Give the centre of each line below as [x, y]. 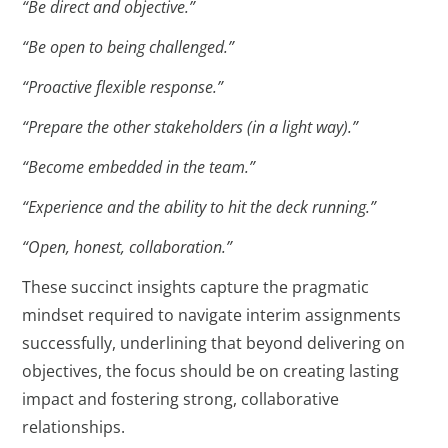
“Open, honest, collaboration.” [127, 246]
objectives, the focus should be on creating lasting [211, 370]
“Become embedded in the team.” [139, 166]
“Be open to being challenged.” [128, 46]
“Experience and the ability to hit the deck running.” [199, 206]
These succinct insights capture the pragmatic [196, 286]
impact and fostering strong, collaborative [181, 398]
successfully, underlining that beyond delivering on [214, 342]
